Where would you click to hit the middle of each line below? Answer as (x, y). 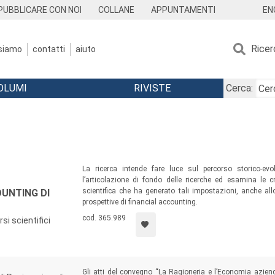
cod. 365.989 (104, 218)
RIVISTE (152, 88)
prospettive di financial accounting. (140, 202)
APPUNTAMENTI (183, 10)
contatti (49, 49)
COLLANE (117, 10)
